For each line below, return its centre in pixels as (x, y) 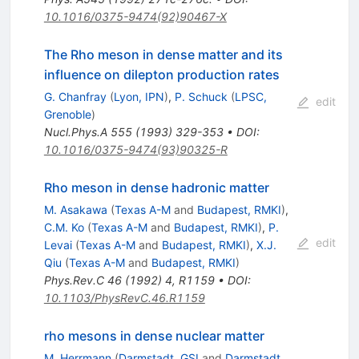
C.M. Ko (64, 228)
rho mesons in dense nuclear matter (154, 336)
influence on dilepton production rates (161, 75)
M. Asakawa (75, 210)
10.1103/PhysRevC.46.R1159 (124, 298)
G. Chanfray (75, 97)
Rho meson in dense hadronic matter (156, 188)
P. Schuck (201, 97)
